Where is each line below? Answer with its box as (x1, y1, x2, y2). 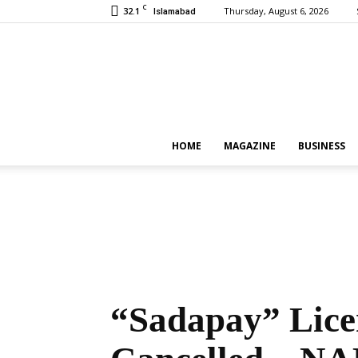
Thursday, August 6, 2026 (224, 5, 328, 17)
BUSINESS (297, 139, 345, 153)
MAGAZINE (223, 139, 276, 153)
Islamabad (153, 6, 196, 17)
